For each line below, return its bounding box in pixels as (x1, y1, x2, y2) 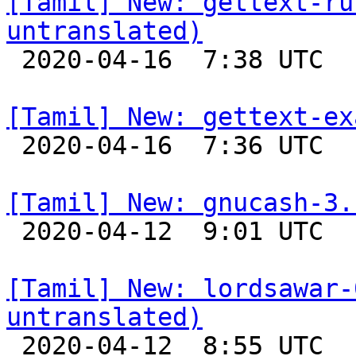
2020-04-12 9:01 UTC (6, 217, 21, 246)
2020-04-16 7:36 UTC (6, 131, 21, 160)
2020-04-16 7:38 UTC (6, 45, 21, 74)
